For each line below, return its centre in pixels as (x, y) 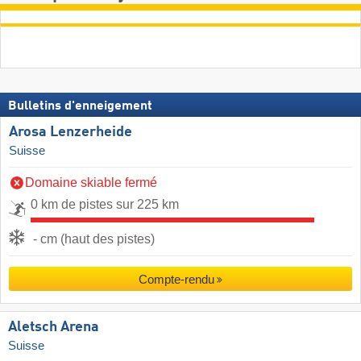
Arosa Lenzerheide (71, 132)
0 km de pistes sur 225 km (105, 204)
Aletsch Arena (54, 327)
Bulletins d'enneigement (80, 106)
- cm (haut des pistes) (94, 239)
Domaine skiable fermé (91, 182)
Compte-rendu (176, 279)
